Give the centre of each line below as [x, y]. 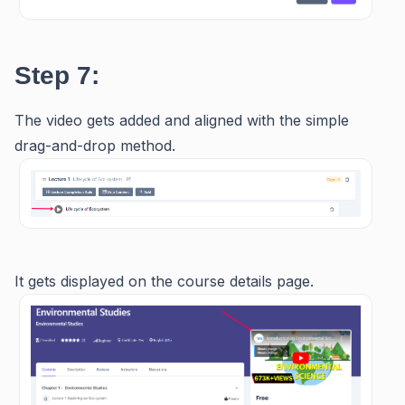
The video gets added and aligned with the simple [182, 120]
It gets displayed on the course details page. [164, 281]
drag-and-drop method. [95, 145]
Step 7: [57, 75]
